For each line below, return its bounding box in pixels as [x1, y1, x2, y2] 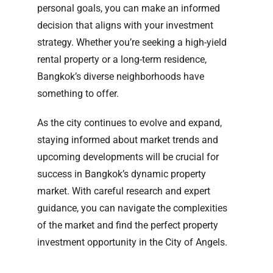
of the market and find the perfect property [37, 219, 218, 231]
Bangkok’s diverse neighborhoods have [37, 70, 204, 82]
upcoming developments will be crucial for [37, 151, 219, 163]
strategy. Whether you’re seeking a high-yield [37, 36, 227, 48]
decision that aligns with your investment [37, 19, 213, 31]
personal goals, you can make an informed [37, 2, 220, 14]
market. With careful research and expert [37, 185, 210, 197]
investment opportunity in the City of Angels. [37, 236, 227, 248]
